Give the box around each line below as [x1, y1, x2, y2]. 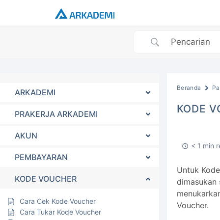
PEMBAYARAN [15, 152, 68, 162]
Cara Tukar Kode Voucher [20, 208, 101, 216]
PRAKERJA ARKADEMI [15, 109, 98, 119]
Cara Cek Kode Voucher [20, 197, 96, 205]
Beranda [176, 84, 201, 91]
